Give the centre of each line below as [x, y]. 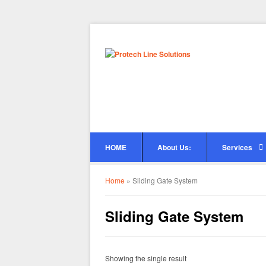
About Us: [174, 147]
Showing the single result [146, 258]
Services [237, 147]
